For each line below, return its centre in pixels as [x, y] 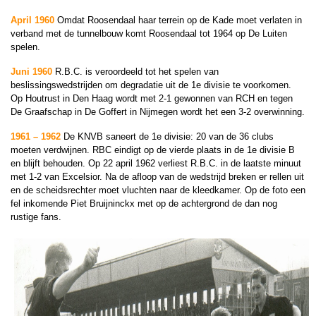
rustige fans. [36, 217]
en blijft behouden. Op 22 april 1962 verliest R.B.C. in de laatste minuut [156, 163]
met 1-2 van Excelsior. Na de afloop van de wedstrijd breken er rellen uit [157, 177]
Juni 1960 [31, 72]
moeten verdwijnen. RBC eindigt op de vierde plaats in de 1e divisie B [153, 150]
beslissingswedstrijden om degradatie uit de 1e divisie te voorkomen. [151, 85]
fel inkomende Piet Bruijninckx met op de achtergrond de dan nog [144, 203]
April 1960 [32, 20]
